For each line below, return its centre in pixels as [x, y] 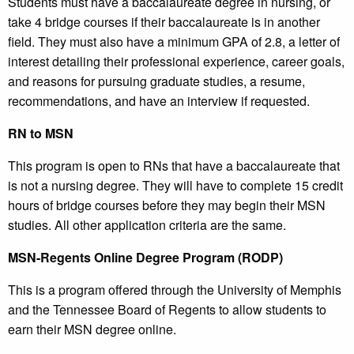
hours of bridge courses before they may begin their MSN [167, 205]
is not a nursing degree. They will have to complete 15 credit [175, 186]
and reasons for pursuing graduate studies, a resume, [156, 81]
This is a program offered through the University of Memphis [175, 290]
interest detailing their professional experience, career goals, [176, 62]
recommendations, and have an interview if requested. [159, 101]
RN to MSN [41, 134]
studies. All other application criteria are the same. [147, 225]
